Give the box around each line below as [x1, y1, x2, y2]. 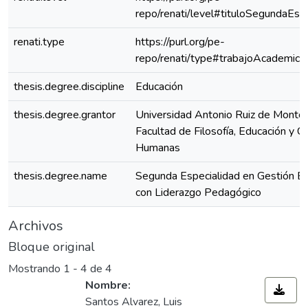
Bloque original [8, 239, 95, 255]
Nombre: [85, 278, 131, 294]
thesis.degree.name [14, 168, 107, 184]
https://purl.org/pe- [135, 34, 225, 49]
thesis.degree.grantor [14, 107, 115, 122]
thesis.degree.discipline [14, 79, 124, 94]
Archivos [8, 217, 63, 235]
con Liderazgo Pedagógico [135, 185, 261, 200]
